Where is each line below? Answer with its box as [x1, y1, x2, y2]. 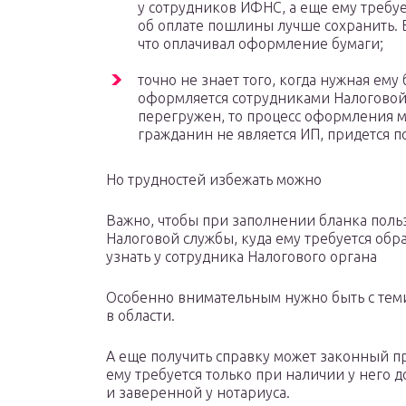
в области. [106, 307, 175, 324]
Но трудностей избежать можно [106, 171, 322, 188]
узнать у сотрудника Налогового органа [106, 248, 377, 266]
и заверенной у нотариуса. [106, 384, 290, 401]
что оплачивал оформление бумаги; [138, 35, 383, 53]
